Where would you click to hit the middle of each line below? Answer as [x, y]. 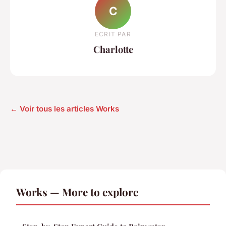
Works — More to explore [77, 192]
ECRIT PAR [113, 34]
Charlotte [113, 49]
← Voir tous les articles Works [65, 109]
